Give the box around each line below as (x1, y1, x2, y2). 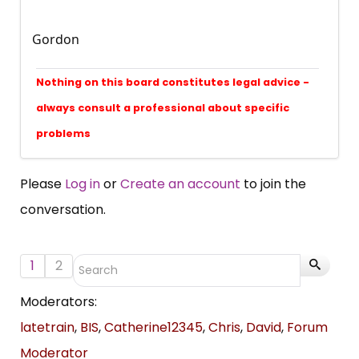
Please (20, 175, 65, 194)
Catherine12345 (104, 318, 203, 337)
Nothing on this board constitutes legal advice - (36, 75, 309, 90)
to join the (240, 175, 306, 194)
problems (36, 127, 91, 141)
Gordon (32, 30, 79, 49)
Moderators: (20, 292, 97, 312)
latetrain (20, 318, 75, 337)
